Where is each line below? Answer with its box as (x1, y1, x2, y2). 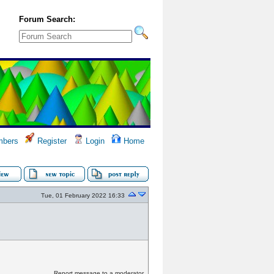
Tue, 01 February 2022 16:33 (41, 192, 125, 199)
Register (35, 136, 67, 146)
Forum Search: (19, 15, 75, 24)
